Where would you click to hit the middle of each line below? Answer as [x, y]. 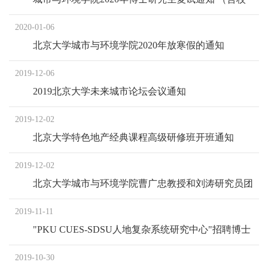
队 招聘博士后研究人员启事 [92, 202]
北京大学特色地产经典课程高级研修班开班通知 [133, 138]
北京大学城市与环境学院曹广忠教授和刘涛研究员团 [143, 184]
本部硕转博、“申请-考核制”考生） [106, 17]
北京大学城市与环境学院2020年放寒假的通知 [129, 45]
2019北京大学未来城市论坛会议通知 [109, 92]
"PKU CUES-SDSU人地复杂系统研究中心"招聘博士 [142, 230]
